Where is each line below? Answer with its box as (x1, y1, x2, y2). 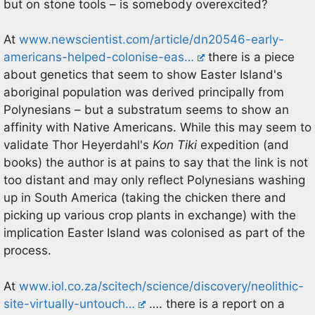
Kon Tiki (153, 138, 200, 152)
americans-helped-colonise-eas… (4, 50, 194, 64)
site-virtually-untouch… (4, 296, 135, 311)
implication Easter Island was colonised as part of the (4, 226, 305, 240)
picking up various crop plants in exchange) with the (4, 208, 296, 222)
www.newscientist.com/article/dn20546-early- (19, 32, 284, 46)
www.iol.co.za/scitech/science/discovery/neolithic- (19, 278, 304, 293)
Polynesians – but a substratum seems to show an (4, 103, 289, 117)
